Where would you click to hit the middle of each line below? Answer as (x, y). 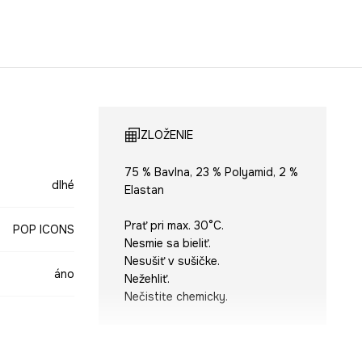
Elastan (144, 189)
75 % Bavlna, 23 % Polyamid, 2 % (211, 172)
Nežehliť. (147, 278)
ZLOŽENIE (166, 135)
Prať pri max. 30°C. (174, 225)
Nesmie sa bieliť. (167, 243)
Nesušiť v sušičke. (172, 261)
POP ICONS (43, 229)
